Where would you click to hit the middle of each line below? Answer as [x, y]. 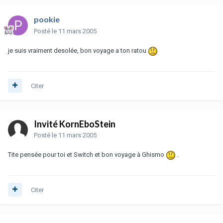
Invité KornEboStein [75, 124]
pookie [47, 19]
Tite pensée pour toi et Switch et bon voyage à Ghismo [87, 154]
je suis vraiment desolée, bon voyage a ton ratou [78, 50]
